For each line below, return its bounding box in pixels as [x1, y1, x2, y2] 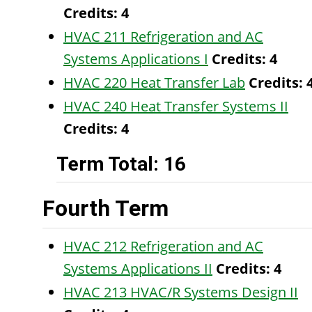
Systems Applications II [63, 259, 212, 278]
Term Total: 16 [56, 153, 186, 175]
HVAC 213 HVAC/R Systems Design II [63, 283, 298, 302]
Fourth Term [42, 195, 169, 221]
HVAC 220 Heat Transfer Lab [63, 73, 245, 92]
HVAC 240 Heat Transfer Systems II [63, 97, 288, 116]
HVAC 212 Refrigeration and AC [63, 237, 263, 256]
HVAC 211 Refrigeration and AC [63, 27, 263, 46]
